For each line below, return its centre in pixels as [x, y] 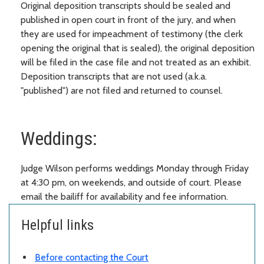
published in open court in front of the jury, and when [128, 19]
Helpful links [57, 225]
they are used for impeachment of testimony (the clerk [132, 34]
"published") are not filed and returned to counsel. [122, 90]
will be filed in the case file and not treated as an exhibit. [136, 62]
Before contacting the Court [92, 257]
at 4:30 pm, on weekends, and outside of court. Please [131, 182]
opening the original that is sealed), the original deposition [138, 48]
